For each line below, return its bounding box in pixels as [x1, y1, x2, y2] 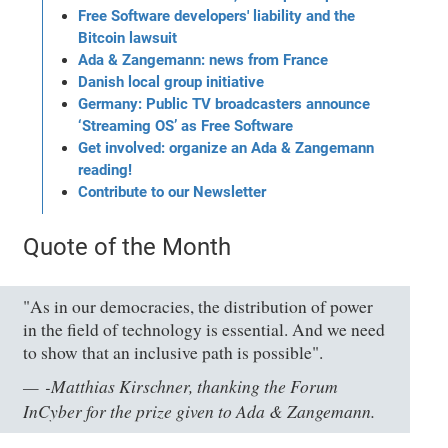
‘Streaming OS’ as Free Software [78, 116, 294, 135]
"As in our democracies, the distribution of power [23, 294, 374, 318]
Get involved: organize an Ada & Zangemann [78, 138, 375, 157]
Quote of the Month [23, 232, 232, 261]
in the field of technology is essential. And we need [23, 317, 386, 341]
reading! [78, 160, 133, 179]
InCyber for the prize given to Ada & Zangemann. [23, 398, 376, 423]
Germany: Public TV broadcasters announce [78, 94, 371, 113]
